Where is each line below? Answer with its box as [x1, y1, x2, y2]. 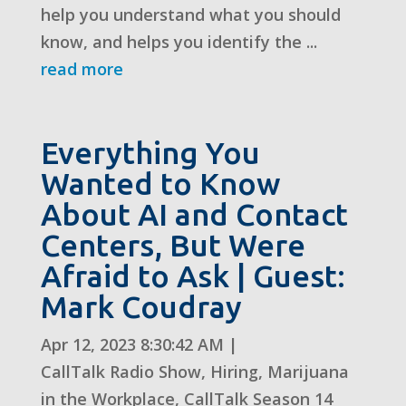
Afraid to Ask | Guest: [40, 257, 345, 293]
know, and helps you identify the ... [40, 30, 317, 53]
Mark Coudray [40, 288, 242, 324]
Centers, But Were [40, 227, 305, 262]
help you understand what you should [40, 3, 341, 25]
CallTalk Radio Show [40, 360, 201, 382]
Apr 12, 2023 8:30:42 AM [40, 333, 224, 355]
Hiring [209, 360, 258, 382]
